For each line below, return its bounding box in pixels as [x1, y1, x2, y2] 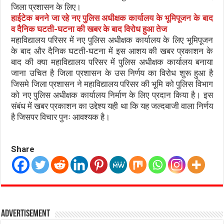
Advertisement [1, 209, 50, 219]
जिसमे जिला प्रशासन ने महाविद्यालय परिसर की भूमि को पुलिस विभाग [11, 79, 213, 89]
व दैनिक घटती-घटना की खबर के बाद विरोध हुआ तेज [11, 24, 167, 34]
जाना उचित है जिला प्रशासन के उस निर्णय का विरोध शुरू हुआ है [11, 68, 213, 78]
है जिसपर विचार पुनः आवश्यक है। [11, 112, 110, 122]
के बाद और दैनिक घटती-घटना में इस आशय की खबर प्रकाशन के [11, 46, 213, 56]
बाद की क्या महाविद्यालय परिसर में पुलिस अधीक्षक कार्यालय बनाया [11, 57, 213, 67]
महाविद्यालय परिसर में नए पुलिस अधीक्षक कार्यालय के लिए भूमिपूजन [11, 35, 213, 45]
